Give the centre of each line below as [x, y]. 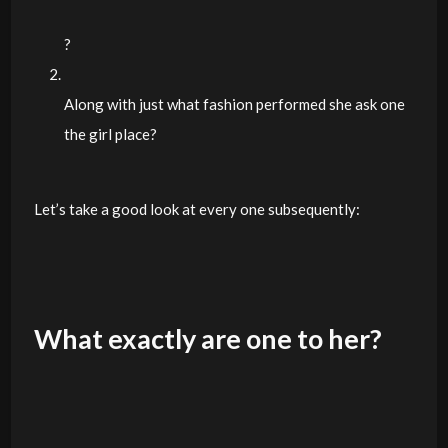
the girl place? [110, 133]
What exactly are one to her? [207, 338]
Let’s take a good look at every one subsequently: [196, 208]
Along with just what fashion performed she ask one [234, 103]
